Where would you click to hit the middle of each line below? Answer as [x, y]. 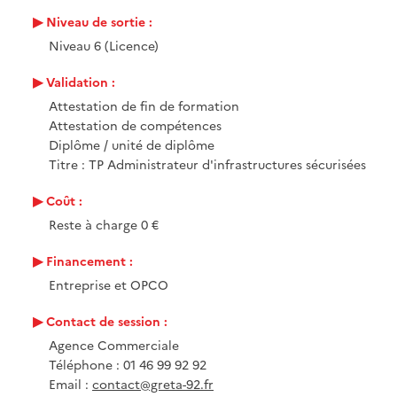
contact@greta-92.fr [153, 384]
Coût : [64, 201]
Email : [70, 384]
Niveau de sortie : [99, 22]
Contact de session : [107, 321]
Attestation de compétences [135, 125]
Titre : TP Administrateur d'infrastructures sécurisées [207, 164]
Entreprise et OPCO [109, 285]
